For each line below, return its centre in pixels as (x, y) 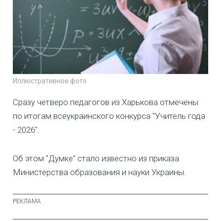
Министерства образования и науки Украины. (99, 172)
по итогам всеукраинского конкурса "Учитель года (109, 116)
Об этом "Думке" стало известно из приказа (96, 158)
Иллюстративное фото (50, 81)
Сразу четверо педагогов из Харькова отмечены (106, 102)
